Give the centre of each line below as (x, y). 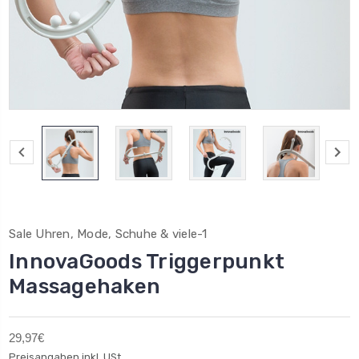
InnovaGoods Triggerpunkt (147, 261)
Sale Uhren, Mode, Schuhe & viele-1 (108, 234)
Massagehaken (85, 286)
